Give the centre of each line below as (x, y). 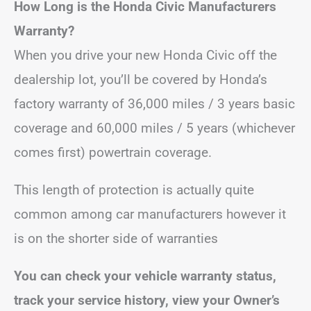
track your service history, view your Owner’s (147, 300)
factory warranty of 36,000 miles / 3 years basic (154, 104)
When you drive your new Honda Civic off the (145, 55)
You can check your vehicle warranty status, (145, 276)
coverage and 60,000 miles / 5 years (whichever (154, 128)
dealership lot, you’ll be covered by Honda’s (141, 79)
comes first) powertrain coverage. (113, 152)
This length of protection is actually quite (134, 190)
